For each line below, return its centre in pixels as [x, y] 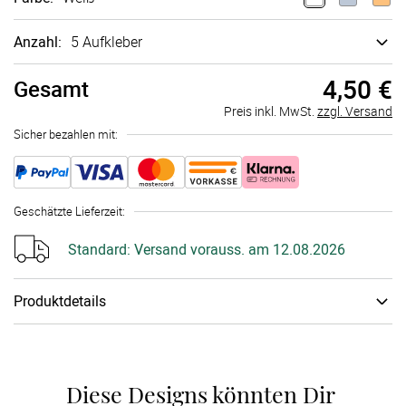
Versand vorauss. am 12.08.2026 [238, 249]
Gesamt [51, 89]
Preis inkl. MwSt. [271, 111]
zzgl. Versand [355, 111]
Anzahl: [38, 42]
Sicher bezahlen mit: [66, 134]
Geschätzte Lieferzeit [68, 211]
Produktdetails [60, 301]
